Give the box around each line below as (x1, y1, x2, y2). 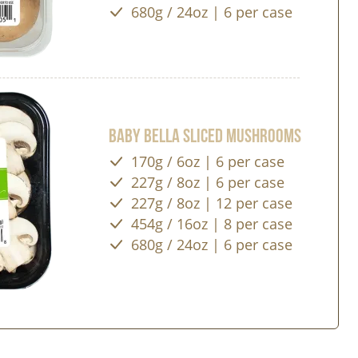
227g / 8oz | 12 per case (131, 193, 293, 213)
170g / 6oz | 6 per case (131, 152, 285, 171)
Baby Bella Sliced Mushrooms (109, 125, 301, 145)
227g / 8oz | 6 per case (131, 173, 285, 192)
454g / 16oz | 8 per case (131, 214, 293, 233)
